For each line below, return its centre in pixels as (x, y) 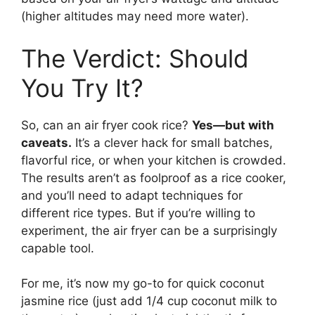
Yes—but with (233, 125)
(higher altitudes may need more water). (135, 17)
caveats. (46, 142)
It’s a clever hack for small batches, (172, 142)
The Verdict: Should (135, 58)
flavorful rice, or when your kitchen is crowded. (154, 160)
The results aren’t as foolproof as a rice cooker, (154, 178)
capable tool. (58, 248)
